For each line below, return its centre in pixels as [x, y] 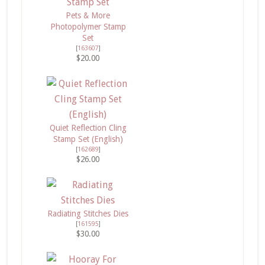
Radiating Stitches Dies [88, 214]
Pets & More [88, 15]
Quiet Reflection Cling [88, 128]
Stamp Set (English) [88, 139]
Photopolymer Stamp [88, 27]
